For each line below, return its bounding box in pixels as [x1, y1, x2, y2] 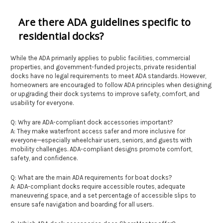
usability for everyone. [10, 99, 74, 107]
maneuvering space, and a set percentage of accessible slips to [10, 191, 196, 199]
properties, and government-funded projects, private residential [10, 63, 196, 71]
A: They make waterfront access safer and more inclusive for [10, 127, 185, 135]
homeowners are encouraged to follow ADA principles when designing [10, 81, 212, 89]
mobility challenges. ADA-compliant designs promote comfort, [10, 145, 192, 153]
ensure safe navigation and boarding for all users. [10, 200, 153, 208]
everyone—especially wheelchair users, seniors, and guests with [10, 136, 192, 144]
